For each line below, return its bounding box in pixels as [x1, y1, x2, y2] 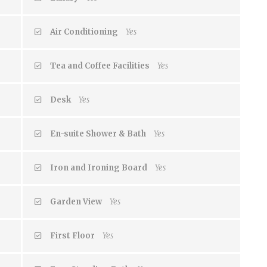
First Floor [49, 230, 95, 241]
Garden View [49, 196, 102, 207]
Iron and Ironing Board [49, 162, 147, 173]
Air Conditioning [49, 26, 118, 37]
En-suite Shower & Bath [49, 128, 146, 139]
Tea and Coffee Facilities [49, 60, 150, 71]
